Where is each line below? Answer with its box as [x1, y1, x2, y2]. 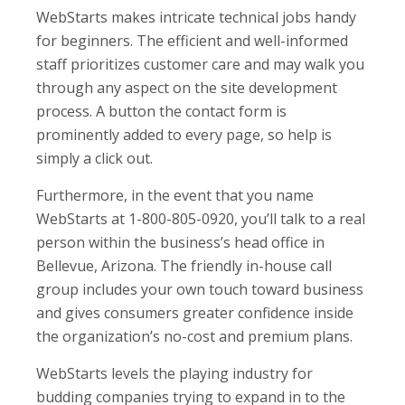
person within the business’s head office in [36, 231, 325, 252]
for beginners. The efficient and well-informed [36, 30, 348, 51]
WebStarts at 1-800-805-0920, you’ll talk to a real [36, 208, 365, 229]
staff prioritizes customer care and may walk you [36, 53, 364, 74]
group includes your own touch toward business [36, 278, 363, 299]
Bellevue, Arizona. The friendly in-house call [36, 255, 332, 276]
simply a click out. [36, 147, 153, 168]
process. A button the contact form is [36, 100, 287, 121]
